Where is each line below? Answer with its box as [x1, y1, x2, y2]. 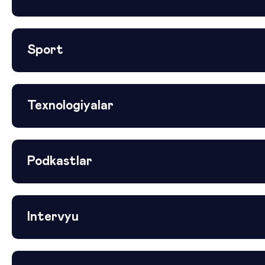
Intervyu [27, 211, 79, 224]
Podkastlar [27, 155, 92, 169]
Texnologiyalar [27, 99, 114, 113]
